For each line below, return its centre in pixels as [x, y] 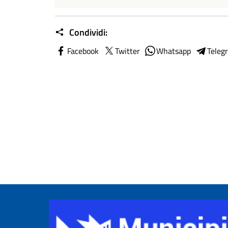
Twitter [127, 51]
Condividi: [87, 32]
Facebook [83, 51]
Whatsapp [174, 51]
